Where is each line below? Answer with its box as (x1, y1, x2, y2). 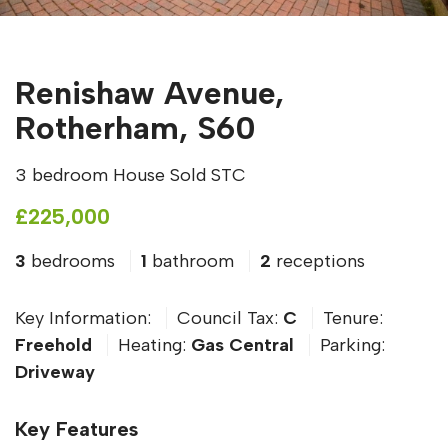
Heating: (118, 333, 191, 356)
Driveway (15, 360, 95, 383)
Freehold (15, 333, 92, 356)
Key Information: (15, 306, 156, 329)
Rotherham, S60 (15, 108, 256, 147)
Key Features (15, 416, 138, 441)
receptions (271, 249, 365, 272)
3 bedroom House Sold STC (15, 163, 246, 186)
